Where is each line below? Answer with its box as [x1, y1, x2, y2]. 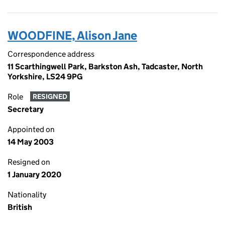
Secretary [8, 104, 44, 114]
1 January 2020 [8, 170, 61, 179]
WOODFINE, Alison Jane [8, 28, 137, 43]
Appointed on [8, 125, 55, 134]
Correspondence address [8, 49, 94, 59]
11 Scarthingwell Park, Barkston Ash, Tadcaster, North [8, 62, 203, 71]
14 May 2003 [8, 137, 54, 147]
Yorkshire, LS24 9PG [8, 72, 83, 81]
